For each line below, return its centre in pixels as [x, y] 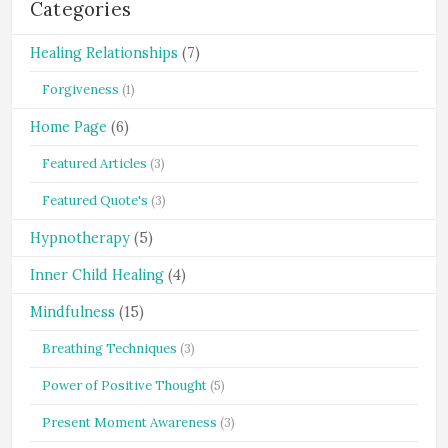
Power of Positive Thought [124, 385]
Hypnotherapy [80, 238]
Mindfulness [72, 312]
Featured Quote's [95, 200]
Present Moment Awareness [129, 422]
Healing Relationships [104, 53]
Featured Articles [94, 163]
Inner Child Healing [97, 275]
